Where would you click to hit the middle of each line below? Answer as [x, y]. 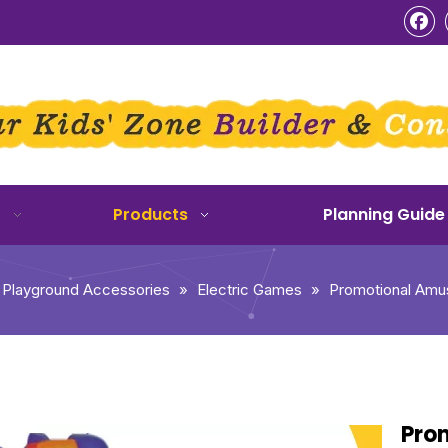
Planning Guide [383, 214]
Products [150, 214]
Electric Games [249, 289]
